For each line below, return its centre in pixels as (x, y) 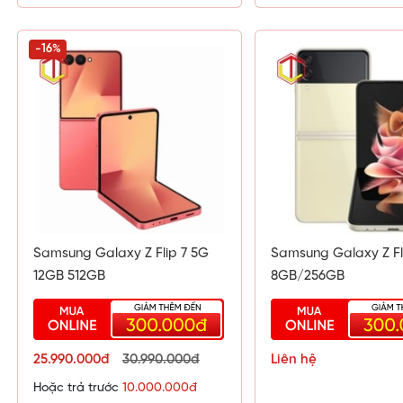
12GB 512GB (69, 277)
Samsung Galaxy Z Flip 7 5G (121, 254)
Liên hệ (294, 360)
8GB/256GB (308, 277)
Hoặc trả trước (78, 389)
